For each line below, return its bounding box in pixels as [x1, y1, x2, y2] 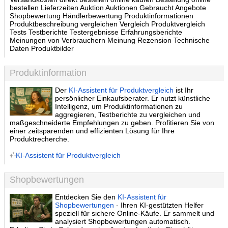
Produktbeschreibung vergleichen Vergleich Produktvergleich [10, 20, 205, 28]
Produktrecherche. [10, 135, 69, 143]
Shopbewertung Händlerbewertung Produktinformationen [10, 12, 193, 20]
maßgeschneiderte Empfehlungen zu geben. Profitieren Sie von [10, 119, 214, 127]
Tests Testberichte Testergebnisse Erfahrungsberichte [10, 28, 182, 36]
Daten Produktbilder [10, 44, 74, 52]
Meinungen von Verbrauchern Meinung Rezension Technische [10, 36, 210, 44]
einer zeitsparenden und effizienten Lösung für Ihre [10, 127, 175, 135]
